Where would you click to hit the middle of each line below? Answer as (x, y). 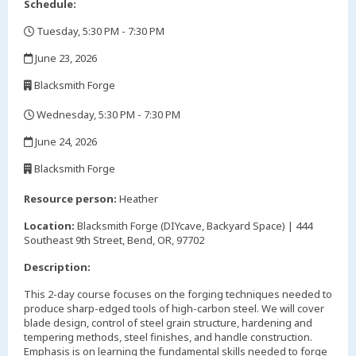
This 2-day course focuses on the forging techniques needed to (178, 294)
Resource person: (70, 198)
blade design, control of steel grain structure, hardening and (168, 322)
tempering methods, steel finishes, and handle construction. (168, 337)
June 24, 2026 (65, 142)
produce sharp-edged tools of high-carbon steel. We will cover (174, 308)
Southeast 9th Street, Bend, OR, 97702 (114, 240)
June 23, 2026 (65, 58)
